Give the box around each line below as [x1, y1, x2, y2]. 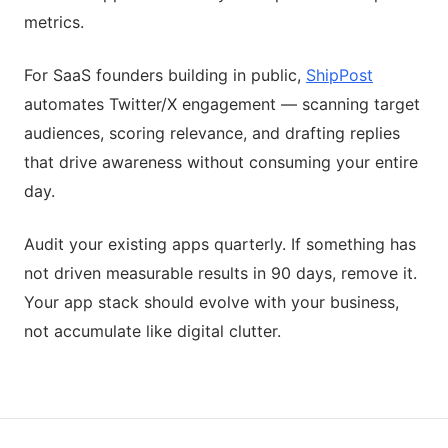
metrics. [24, 11, 84, 32]
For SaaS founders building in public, [24, 64, 306, 85]
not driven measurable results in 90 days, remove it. [24, 262, 417, 283]
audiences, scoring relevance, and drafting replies [24, 122, 400, 143]
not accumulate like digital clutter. [24, 320, 281, 341]
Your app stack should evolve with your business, [24, 291, 399, 312]
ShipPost [306, 64, 373, 85]
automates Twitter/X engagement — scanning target [24, 93, 420, 114]
